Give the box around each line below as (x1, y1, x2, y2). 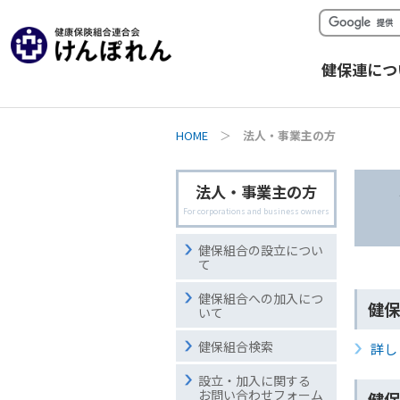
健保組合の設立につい (198, 241, 323, 259)
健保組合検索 (198, 337, 273, 355)
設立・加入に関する (198, 371, 311, 389)
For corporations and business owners (183, 205, 329, 216)
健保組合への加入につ (198, 289, 323, 307)
